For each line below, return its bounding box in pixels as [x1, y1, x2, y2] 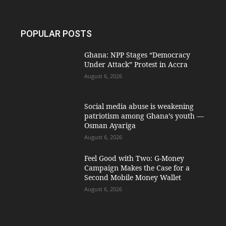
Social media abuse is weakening [84, 101, 194, 111]
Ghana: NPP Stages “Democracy [84, 49, 190, 60]
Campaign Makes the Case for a [84, 163, 190, 173]
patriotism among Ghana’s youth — [84, 111, 204, 121]
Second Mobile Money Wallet [84, 173, 181, 183]
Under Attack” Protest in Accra [84, 59, 188, 69]
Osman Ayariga [84, 121, 136, 131]
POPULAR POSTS [21, 28, 92, 39]
